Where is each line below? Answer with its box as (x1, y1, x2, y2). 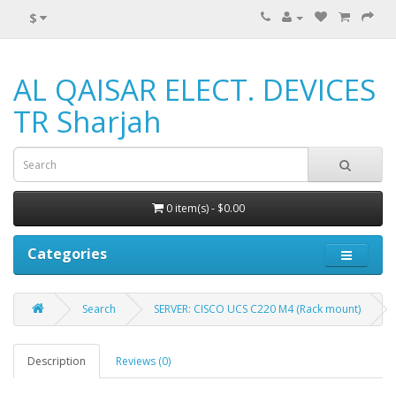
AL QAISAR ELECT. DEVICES (13, 70, 376, 110)
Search (82, 301, 116, 316)
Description (27, 354, 86, 369)
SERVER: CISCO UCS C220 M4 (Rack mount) (154, 301, 361, 316)
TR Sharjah (13, 102, 161, 141)
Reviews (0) (116, 354, 171, 369)
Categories (27, 244, 107, 263)
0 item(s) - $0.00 (165, 201, 245, 216)
